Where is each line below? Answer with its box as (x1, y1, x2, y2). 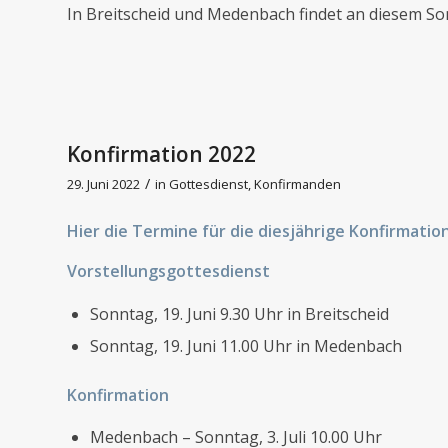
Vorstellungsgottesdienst (67, 259, 270, 282)
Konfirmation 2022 (67, 139, 256, 168)
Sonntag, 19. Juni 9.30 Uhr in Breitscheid (90, 302, 389, 325)
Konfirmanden (254, 174, 341, 193)
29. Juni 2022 (67, 174, 140, 193)
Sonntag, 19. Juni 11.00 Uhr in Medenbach (90, 334, 402, 357)
